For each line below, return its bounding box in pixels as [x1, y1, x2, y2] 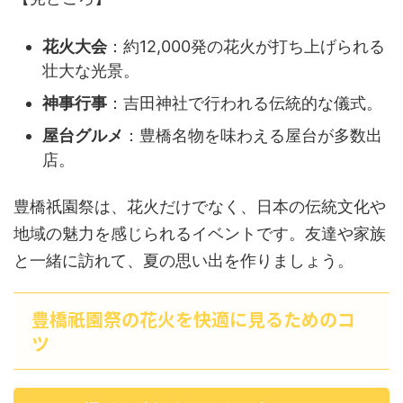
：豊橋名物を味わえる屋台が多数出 [123, 125, 382, 145]
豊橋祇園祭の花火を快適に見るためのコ [31, 306, 355, 332]
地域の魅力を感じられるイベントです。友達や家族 [13, 224, 386, 243]
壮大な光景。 [42, 60, 139, 80]
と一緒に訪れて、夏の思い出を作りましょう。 [13, 251, 354, 270]
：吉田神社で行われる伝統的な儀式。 [107, 93, 382, 112]
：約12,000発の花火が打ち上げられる [107, 36, 385, 56]
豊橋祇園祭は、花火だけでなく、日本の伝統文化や [13, 197, 386, 216]
